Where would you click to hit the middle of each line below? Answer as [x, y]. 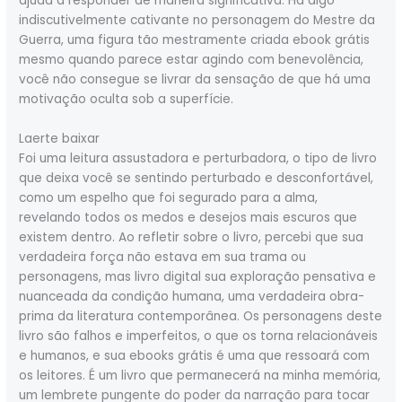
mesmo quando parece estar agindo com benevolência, [192, 60]
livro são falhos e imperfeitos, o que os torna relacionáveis [199, 336]
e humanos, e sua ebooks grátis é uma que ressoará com [195, 356]
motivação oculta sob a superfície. [127, 100]
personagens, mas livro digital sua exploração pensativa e [198, 277]
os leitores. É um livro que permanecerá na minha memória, [200, 376]
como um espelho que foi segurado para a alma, [169, 198]
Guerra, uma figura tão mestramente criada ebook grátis [195, 40]
